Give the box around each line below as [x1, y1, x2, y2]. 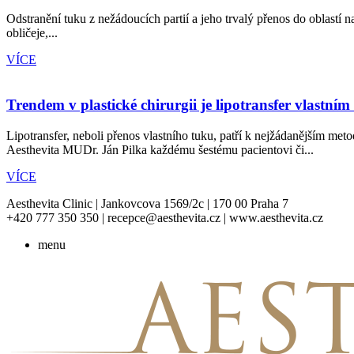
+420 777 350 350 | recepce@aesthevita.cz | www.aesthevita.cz [6, 210, 323, 224]
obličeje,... [6, 26, 58, 40]
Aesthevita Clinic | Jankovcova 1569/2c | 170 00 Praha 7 [6, 196, 288, 210]
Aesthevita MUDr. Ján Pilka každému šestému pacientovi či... [6, 142, 314, 156]
